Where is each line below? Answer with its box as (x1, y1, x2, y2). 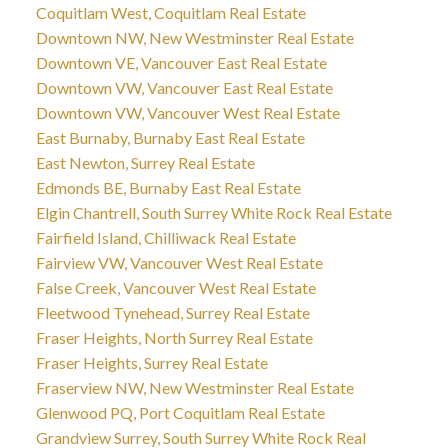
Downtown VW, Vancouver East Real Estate (35, 77, 333, 97)
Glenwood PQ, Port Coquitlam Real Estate (35, 402, 325, 422)
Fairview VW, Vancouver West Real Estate (35, 252, 323, 272)
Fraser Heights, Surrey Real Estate (35, 352, 268, 372)
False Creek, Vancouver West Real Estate (35, 277, 316, 297)
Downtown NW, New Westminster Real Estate (35, 27, 354, 47)
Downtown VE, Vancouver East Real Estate (35, 52, 327, 72)
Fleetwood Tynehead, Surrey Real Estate (35, 302, 310, 322)
